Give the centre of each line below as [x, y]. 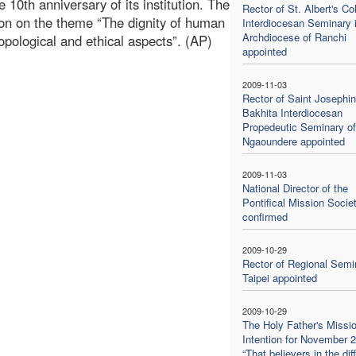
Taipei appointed [279, 277]
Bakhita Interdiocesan [292, 112]
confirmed [265, 216]
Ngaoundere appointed [293, 141]
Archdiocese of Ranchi [294, 37]
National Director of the [295, 188]
